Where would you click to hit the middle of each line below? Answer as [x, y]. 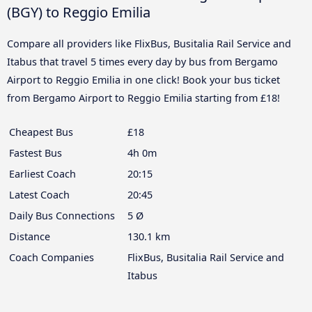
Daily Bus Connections [62, 215]
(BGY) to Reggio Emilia [79, 11]
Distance [30, 236]
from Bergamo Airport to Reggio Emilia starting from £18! [143, 97]
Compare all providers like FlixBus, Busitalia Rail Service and [149, 43]
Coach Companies [52, 257]
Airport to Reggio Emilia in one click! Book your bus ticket [143, 79]
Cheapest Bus [41, 132]
